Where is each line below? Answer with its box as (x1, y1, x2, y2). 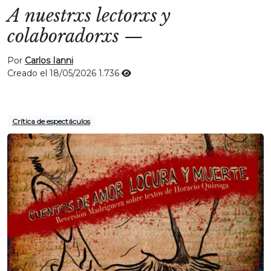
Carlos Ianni (25, 55, 73, 66)
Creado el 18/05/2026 (7, 68, 99, 79)
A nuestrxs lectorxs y (7, 5, 171, 27)
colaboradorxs (7, 25, 119, 47)
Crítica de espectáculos (11, 117, 90, 126)
